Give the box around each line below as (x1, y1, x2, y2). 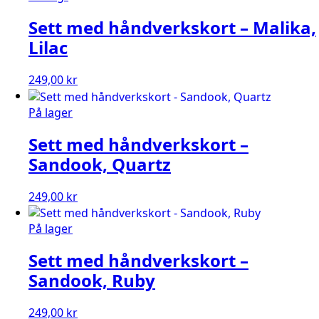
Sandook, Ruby (28, 268, 155, 293)
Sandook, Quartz (28, 152, 171, 176)
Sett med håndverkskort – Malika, (28, 16, 316, 40)
